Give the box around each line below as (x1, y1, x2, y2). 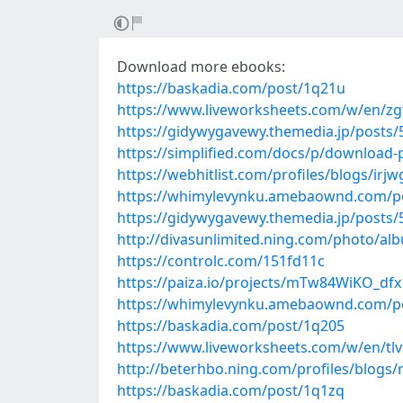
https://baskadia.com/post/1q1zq (117, 381, 345, 400)
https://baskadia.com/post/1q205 (117, 316, 345, 336)
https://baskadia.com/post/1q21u (117, 78, 345, 98)
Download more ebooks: (117, 57, 285, 76)
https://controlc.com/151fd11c (117, 251, 325, 271)
